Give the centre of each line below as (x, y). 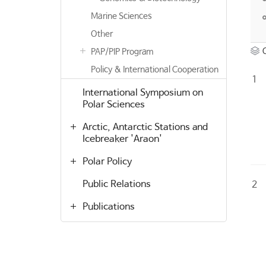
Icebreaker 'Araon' (122, 139)
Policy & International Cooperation (155, 69)
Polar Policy (107, 162)
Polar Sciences (114, 105)
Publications (109, 207)
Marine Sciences (121, 16)
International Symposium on (143, 93)
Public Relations (117, 184)
